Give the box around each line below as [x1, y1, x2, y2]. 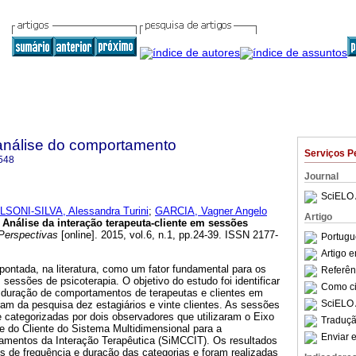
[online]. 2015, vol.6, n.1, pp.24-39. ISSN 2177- [58, 229, 278, 242]
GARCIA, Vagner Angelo [155, 205, 267, 218]
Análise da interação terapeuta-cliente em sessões [2, 217, 248, 230]
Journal [304, 171, 339, 182]
